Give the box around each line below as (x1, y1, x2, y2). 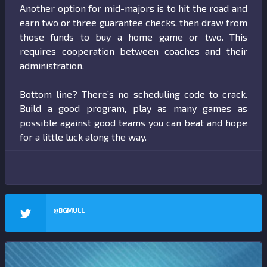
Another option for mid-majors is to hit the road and (20, 2, 247, 14)
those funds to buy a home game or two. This (20, 31, 247, 43)
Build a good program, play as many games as (20, 103, 247, 114)
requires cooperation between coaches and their (20, 45, 247, 57)
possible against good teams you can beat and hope (20, 117, 247, 129)
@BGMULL (53, 206, 85, 215)
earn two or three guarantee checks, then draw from (20, 17, 247, 29)
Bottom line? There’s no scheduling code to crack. (20, 88, 247, 100)
